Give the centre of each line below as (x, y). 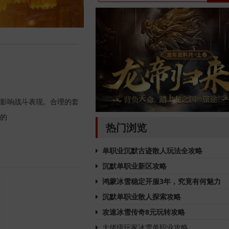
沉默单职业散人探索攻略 (142, 196)
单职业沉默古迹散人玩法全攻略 (152, 150)
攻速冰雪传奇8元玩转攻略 (144, 212)
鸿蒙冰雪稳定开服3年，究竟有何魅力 (162, 181)
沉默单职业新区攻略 (134, 166)
